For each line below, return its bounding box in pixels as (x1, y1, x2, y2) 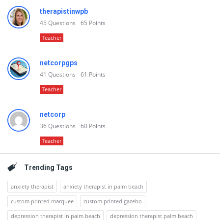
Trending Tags (24, 164, 73, 171)
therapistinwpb (40, 7, 88, 15)
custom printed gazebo (83, 197, 142, 205)
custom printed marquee (11, 197, 74, 205)
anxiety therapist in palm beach (63, 183, 143, 190)
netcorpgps (40, 59, 78, 67)
